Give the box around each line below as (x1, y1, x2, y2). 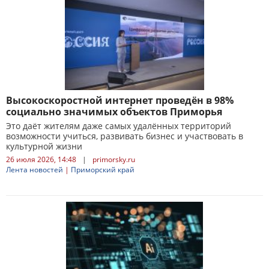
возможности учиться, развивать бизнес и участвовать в (6, 130, 243, 142)
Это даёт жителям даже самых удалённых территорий (6, 120, 231, 131)
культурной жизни (6, 141, 82, 152)
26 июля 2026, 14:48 (6, 154, 76, 165)
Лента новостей (6, 165, 63, 175)
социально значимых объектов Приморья (6, 105, 222, 118)
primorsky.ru (92, 154, 135, 165)
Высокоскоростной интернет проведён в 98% (6, 94, 234, 107)
